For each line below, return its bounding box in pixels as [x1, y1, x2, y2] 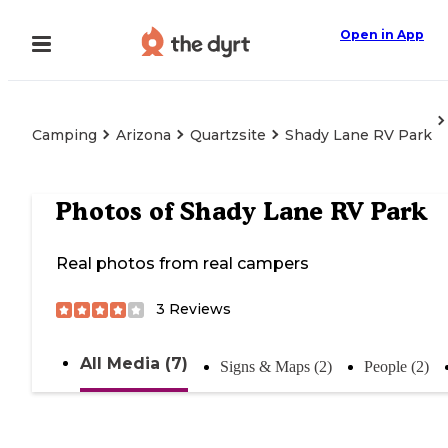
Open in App [340, 27, 424, 42]
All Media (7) [80, 354, 188, 374]
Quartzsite [190, 126, 266, 144]
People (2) [364, 358, 429, 376]
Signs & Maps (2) [220, 358, 332, 376]
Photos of [56, 196, 180, 227]
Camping [32, 126, 97, 144]
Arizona [116, 126, 171, 144]
